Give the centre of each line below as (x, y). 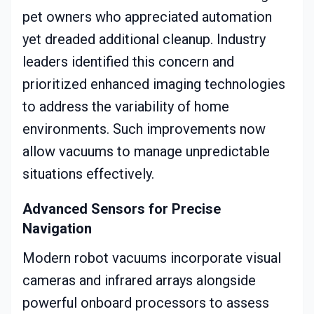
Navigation (57, 229)
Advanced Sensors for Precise (122, 209)
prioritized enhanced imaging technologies (154, 84)
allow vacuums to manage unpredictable (146, 152)
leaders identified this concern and (128, 62)
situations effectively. (88, 174)
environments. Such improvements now (144, 129)
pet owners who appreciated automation (147, 17)
